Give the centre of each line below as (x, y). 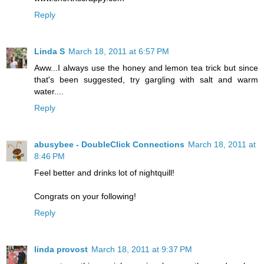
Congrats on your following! (85, 197)
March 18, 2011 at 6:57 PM (119, 52)
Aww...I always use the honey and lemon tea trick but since (146, 68)
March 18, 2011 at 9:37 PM (142, 250)
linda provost (61, 250)
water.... (49, 92)
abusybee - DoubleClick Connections (109, 145)
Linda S (49, 52)
